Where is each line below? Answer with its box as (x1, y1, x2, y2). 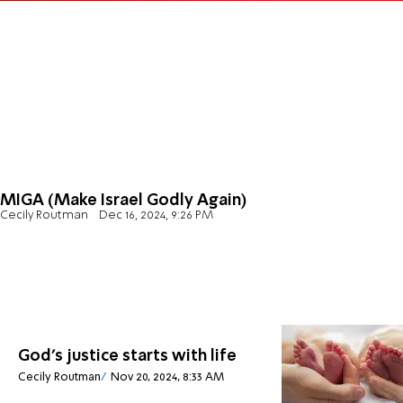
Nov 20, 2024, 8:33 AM (110, 372, 224, 384)
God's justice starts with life (18, 347, 237, 364)
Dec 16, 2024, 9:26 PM (98, 210, 213, 222)
